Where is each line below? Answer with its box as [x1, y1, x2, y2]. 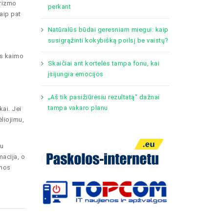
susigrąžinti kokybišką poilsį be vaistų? [47, 37, 169, 44]
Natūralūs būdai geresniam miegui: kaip [47, 26, 169, 33]
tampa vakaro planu [47, 104, 108, 111]
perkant [47, 3, 71, 10]
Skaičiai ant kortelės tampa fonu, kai [47, 60, 159, 67]
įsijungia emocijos [47, 70, 104, 78]
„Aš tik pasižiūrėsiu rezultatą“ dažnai [47, 93, 160, 101]
